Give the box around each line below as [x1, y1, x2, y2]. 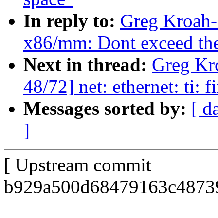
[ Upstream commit [4, 154, 151, 176]
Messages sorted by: [23, 98, 191, 119]
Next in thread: [23, 54, 152, 75]
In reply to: [23, 10, 120, 32]
